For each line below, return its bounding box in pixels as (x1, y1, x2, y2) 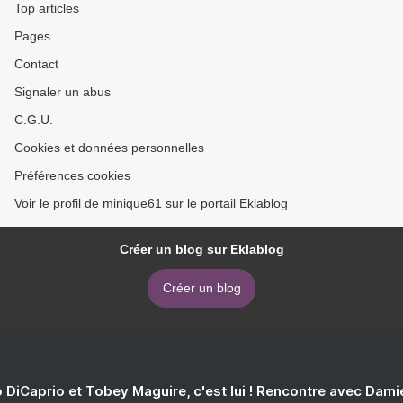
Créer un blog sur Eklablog (119, 242, 284, 256)
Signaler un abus (14, 85, 111, 99)
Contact (14, 57, 58, 71)
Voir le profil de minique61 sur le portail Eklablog (14, 196, 288, 210)
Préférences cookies (14, 168, 130, 183)
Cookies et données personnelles (14, 140, 204, 155)
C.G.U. (14, 112, 53, 127)
